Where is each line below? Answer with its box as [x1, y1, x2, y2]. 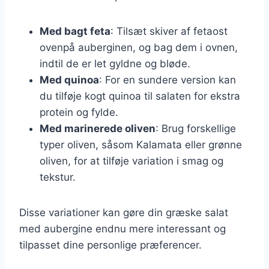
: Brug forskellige [156, 122, 236, 134]
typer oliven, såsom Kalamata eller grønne [40, 138, 242, 151]
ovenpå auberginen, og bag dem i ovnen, [40, 41, 238, 53]
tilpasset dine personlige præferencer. [19, 238, 202, 251]
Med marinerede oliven [40, 122, 156, 134]
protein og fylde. [40, 106, 118, 118]
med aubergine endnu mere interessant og [19, 222, 226, 235]
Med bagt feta [40, 25, 110, 37]
